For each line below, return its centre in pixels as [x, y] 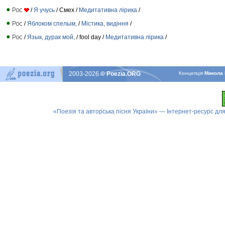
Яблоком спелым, [52, 23]
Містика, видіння [105, 23]
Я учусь [45, 10]
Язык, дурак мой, [51, 37]
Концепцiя [192, 73]
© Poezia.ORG [121, 74]
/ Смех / [68, 10]
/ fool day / [90, 37]
